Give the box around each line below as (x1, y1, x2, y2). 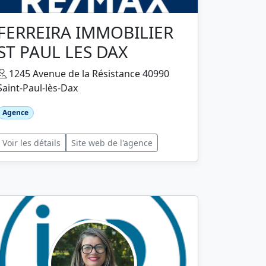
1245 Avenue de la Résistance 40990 (7, 67, 169, 81)
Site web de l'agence (71, 137, 153, 149)
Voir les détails (2, 137, 61, 149)
